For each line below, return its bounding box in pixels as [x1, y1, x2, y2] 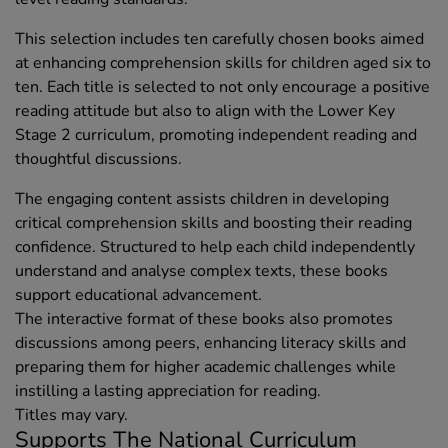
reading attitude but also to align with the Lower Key [15, 100, 395, 123]
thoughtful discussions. [15, 148, 182, 171]
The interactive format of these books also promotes [15, 308, 393, 331]
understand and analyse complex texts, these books [15, 260, 388, 283]
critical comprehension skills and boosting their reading [15, 212, 412, 235]
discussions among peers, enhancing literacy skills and [15, 332, 406, 355]
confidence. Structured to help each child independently [15, 236, 415, 259]
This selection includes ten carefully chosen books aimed [15, 28, 424, 51]
